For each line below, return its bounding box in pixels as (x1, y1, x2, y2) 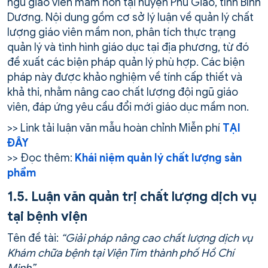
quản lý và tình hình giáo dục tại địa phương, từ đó (7, 41, 249, 54)
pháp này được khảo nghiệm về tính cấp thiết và (7, 71, 242, 84)
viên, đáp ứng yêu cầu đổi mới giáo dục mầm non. (7, 100, 249, 114)
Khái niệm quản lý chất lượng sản (75, 151, 242, 165)
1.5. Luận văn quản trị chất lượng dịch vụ (7, 188, 257, 205)
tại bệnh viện (7, 208, 87, 225)
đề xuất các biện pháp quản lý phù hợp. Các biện (7, 56, 245, 69)
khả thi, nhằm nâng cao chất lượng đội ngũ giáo (7, 86, 238, 99)
